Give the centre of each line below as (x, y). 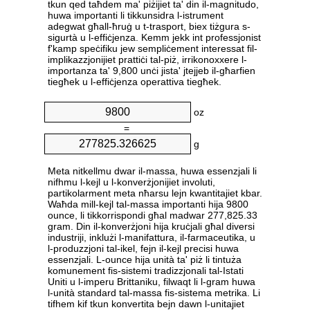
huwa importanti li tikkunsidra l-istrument (136, 16)
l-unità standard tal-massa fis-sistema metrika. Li (154, 293)
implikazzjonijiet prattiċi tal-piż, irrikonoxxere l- (147, 60)
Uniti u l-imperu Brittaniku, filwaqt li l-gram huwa (152, 282)
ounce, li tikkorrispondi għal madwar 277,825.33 (153, 216)
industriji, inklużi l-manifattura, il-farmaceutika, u (152, 238)
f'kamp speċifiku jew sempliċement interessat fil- (153, 49)
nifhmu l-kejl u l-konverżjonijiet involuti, (131, 182)
